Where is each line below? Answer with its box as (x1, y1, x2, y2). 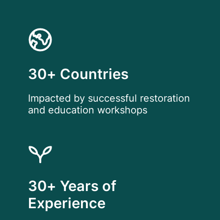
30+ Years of (27, 177, 116, 195)
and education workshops (27, 104, 147, 116)
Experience (27, 194, 106, 212)
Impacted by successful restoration (27, 92, 190, 104)
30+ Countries (27, 65, 129, 82)
